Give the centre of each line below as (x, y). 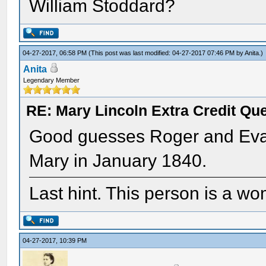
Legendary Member (52, 80)
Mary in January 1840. (118, 161)
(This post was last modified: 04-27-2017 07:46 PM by (167, 53)
